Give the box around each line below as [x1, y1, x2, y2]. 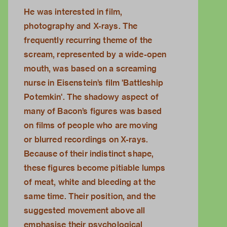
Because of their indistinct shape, [24, 148, 154, 160]
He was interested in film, [24, 7, 123, 18]
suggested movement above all [24, 205, 145, 216]
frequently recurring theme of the [24, 35, 153, 46]
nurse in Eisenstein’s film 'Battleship [24, 78, 163, 89]
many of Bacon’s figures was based [24, 106, 162, 117]
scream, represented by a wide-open [24, 49, 167, 60]
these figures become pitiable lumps [24, 163, 166, 174]
